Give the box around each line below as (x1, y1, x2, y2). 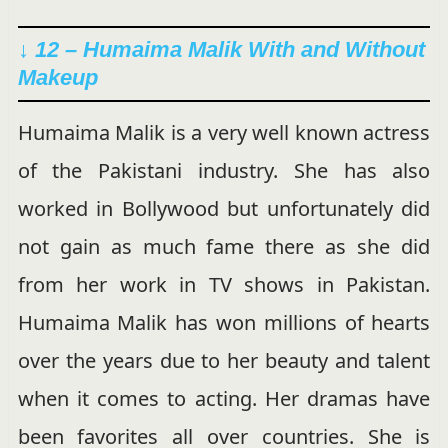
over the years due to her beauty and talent (17, 347, 431, 375)
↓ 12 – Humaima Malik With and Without (17, 37, 425, 63)
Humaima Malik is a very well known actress (17, 119, 431, 147)
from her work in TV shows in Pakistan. (17, 271, 431, 299)
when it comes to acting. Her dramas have (17, 385, 431, 413)
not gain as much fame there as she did (17, 233, 431, 261)
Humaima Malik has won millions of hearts (17, 309, 431, 337)
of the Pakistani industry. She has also (17, 157, 431, 185)
